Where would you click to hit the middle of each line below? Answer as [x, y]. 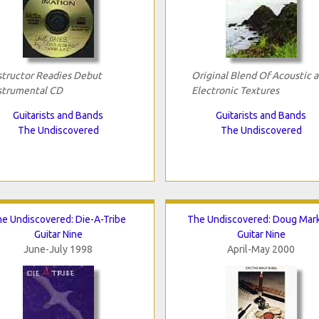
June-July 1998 [58, 249]
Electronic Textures [235, 90]
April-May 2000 [261, 249]
